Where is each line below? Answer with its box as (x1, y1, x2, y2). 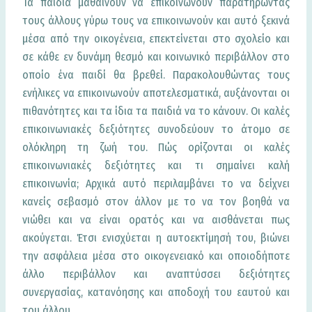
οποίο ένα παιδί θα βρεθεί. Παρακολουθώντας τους (22, 68, 290, 81)
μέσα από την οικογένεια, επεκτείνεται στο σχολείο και (22, 31, 290, 45)
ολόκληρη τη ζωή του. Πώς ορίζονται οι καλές (22, 140, 290, 154)
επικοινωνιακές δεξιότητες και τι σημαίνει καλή (22, 158, 290, 172)
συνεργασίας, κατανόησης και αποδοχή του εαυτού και (22, 285, 290, 299)
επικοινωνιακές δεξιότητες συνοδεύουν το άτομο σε (22, 122, 290, 136)
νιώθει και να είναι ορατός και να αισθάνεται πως (22, 212, 290, 226)
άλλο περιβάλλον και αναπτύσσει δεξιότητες (22, 267, 290, 281)
